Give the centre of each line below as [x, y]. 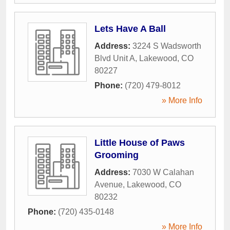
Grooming [117, 155]
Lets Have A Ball [130, 28]
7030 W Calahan [163, 172]
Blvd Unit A [115, 58]
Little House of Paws [140, 142]
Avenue [109, 184]
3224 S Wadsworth [167, 46]
